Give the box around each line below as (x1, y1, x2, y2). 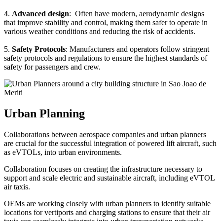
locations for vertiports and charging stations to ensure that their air (4, 208, 210, 217)
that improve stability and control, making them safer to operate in (4, 18, 208, 27)
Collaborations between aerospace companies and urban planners (4, 130, 206, 139)
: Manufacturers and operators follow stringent (66, 44, 209, 53)
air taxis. (4, 182, 30, 191)
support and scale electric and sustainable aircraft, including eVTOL (4, 173, 215, 182)
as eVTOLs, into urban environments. (4, 147, 122, 156)
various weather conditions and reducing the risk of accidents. (4, 27, 195, 36)
